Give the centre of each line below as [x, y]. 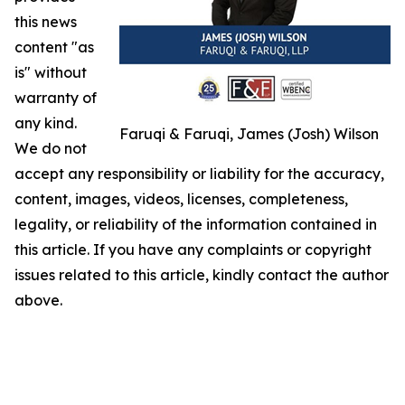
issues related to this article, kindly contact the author [202, 274]
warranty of [56, 97]
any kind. [46, 122]
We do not [51, 148]
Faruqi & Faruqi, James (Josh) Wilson [249, 133]
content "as [54, 47]
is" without [51, 72]
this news [46, 21]
